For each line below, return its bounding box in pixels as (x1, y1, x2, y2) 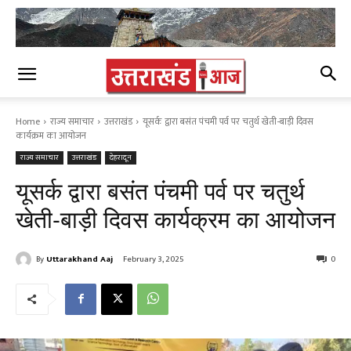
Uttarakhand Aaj (46, 252, 113, 267)
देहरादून (110, 151, 132, 164)
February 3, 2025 (123, 252, 184, 267)
